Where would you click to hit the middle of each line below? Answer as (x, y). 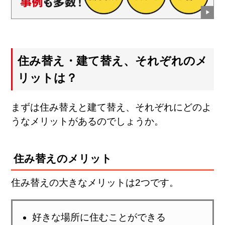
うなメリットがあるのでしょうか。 (88, 121)
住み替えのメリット (63, 158)
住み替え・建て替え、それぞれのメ (113, 61)
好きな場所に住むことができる (99, 217)
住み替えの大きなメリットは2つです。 (95, 182)
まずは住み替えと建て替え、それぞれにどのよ (111, 107)
